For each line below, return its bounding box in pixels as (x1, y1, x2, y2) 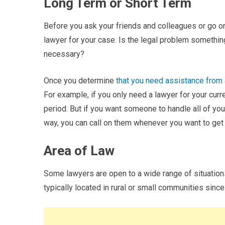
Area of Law (44, 143, 115, 158)
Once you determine (44, 76, 116, 85)
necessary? (44, 49, 84, 59)
